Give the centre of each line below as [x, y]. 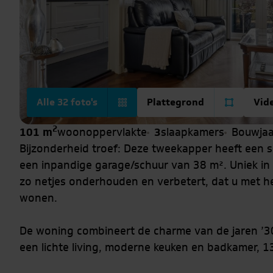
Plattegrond [175, 102]
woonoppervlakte [102, 133]
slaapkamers [193, 133]
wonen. [38, 198]
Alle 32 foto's [67, 102]
